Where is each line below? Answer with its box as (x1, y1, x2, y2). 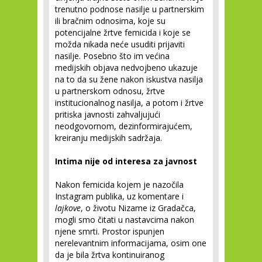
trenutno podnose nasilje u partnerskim (55, 4, 204, 15)
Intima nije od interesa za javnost (55, 156, 197, 167)
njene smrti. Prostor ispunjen (55, 226, 164, 237)
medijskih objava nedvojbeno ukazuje (55, 62, 198, 73)
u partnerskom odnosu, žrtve (55, 85, 165, 96)
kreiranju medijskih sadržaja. (55, 132, 162, 143)
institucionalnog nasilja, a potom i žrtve (55, 97, 204, 108)
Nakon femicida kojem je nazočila (55, 179, 184, 190)
